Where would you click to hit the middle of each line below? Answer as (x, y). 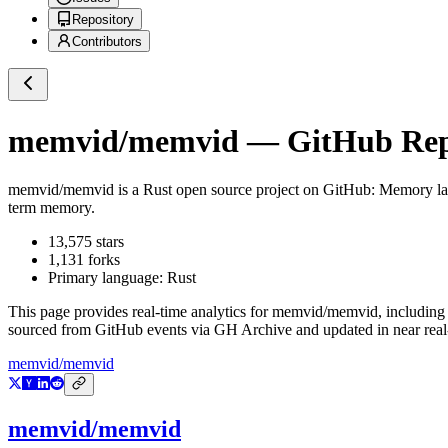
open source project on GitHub (271, 190)
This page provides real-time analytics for (140, 312)
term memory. (51, 208)
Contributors (107, 42)
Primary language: (107, 278)
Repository (103, 20)
